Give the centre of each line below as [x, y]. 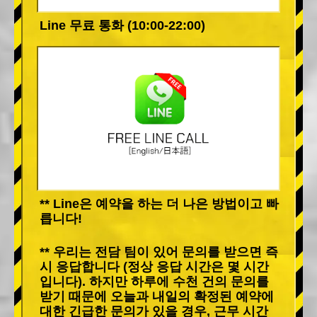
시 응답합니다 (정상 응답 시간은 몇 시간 [154, 266]
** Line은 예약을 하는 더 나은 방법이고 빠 [159, 203]
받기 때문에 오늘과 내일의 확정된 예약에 [157, 296]
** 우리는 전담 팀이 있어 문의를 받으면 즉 [159, 252]
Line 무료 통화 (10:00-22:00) [122, 25]
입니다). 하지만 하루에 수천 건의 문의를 [154, 281]
